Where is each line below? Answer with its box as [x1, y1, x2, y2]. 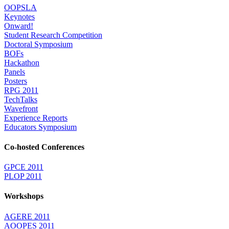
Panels [4, 67, 25, 76]
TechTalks [4, 95, 37, 104]
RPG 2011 [4, 85, 38, 95]
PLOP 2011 [4, 172, 42, 181]
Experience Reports [4, 113, 67, 122]
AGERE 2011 [4, 212, 50, 221]
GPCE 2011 [4, 163, 43, 172]
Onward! [4, 21, 33, 30]
